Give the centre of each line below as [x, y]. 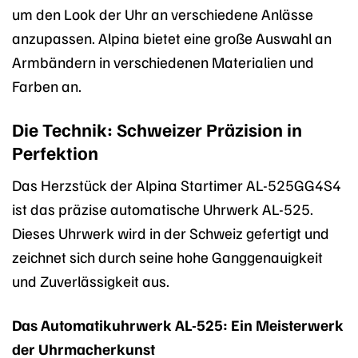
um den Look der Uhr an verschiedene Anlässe [163, 13]
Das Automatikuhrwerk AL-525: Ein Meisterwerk [178, 325]
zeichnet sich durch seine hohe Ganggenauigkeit [167, 257]
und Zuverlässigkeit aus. [91, 281]
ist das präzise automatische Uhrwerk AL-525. [163, 209]
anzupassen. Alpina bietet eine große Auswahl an [172, 37]
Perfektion [55, 152]
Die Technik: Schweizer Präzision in [157, 129]
